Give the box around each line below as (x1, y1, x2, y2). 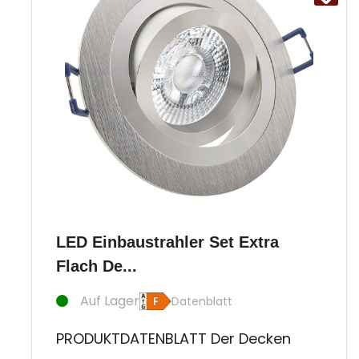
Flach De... (56, 256, 137, 275)
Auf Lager (80, 291, 139, 310)
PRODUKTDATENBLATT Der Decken (56, 328, 291, 349)
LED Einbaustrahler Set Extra (56, 232, 279, 251)
